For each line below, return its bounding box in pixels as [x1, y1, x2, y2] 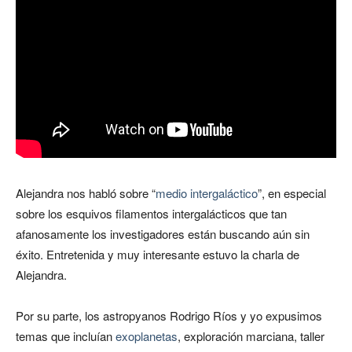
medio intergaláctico [156, 185, 258, 202]
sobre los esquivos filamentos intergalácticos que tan [16, 205, 287, 222]
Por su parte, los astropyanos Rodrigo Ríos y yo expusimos [16, 307, 322, 324]
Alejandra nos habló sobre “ [16, 185, 156, 202]
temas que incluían [16, 328, 115, 345]
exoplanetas [115, 328, 178, 345]
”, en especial [258, 185, 326, 202]
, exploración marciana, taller [178, 328, 324, 345]
